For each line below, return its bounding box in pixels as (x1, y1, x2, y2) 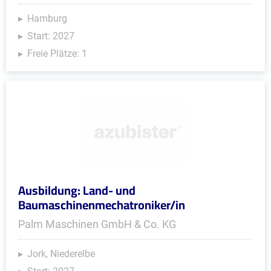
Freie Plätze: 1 (27, 48, 87, 59)
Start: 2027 (27, 30, 74, 42)
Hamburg (27, 13, 67, 24)
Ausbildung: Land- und (18, 179, 135, 201)
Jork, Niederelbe (27, 248, 95, 260)
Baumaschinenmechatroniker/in (18, 194, 185, 216)
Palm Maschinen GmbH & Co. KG (18, 218, 176, 230)
